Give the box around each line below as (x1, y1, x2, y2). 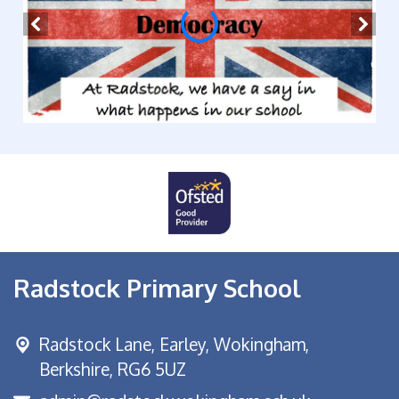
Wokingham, (214, 332, 309, 355)
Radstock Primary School (13, 272, 301, 303)
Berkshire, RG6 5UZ (39, 357, 186, 380)
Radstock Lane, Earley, (39, 332, 214, 355)
